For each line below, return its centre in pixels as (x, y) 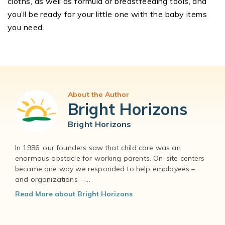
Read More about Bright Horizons (74, 194)
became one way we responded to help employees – (105, 169)
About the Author (99, 95)
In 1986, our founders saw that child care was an (98, 148)
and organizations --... (53, 180)
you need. (26, 27)
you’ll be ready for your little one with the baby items (107, 14)
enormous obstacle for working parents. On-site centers (110, 158)
